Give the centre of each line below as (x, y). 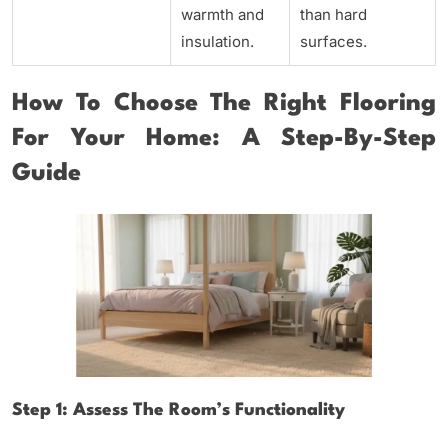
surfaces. (333, 41)
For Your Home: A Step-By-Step (224, 139)
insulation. (217, 41)
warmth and (222, 14)
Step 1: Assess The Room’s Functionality (178, 411)
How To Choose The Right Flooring (224, 104)
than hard (333, 14)
